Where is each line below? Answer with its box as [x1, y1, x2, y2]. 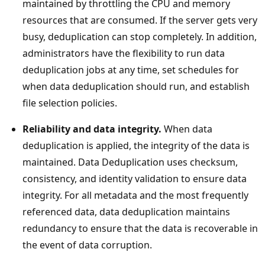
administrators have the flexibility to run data [22, 46, 225, 60]
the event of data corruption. [22, 238, 152, 251]
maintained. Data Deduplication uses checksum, [22, 155, 238, 169]
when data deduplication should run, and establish [22, 79, 250, 93]
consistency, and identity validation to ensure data [22, 172, 247, 185]
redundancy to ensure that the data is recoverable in [22, 221, 258, 235]
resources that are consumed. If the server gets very [22, 13, 257, 27]
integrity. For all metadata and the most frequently [22, 188, 248, 202]
